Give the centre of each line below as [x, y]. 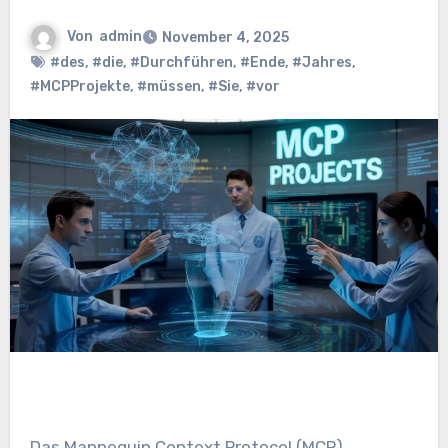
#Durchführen [181, 63]
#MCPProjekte [79, 87]
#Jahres [321, 63]
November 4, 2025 [225, 38]
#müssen [168, 87]
